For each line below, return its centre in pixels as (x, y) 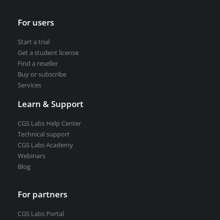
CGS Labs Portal (41, 214)
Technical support (44, 134)
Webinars (31, 156)
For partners (42, 194)
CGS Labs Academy (45, 145)
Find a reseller (38, 63)
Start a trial (34, 42)
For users (36, 22)
